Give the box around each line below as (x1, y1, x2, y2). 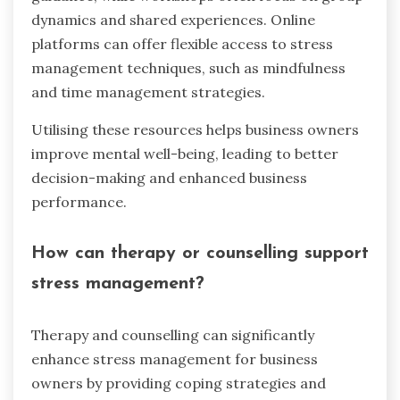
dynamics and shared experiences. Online (31, 11, 315, 29)
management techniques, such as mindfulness (31, 59, 346, 78)
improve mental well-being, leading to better (31, 145, 338, 163)
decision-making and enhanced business (31, 169, 307, 187)
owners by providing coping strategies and (31, 373, 326, 392)
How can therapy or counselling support (31, 244, 369, 262)
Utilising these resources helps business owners (31, 121, 359, 139)
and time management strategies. (31, 83, 265, 102)
